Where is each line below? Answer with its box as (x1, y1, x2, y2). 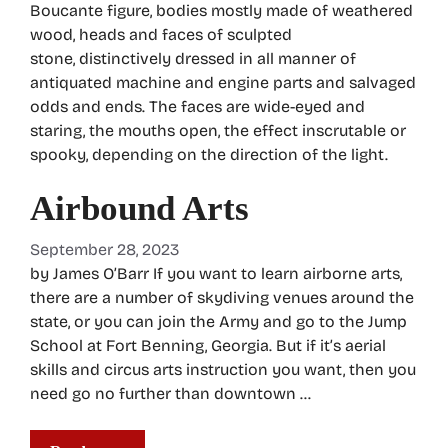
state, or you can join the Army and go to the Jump (30, 311, 407, 331)
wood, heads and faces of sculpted (30, 24, 292, 44)
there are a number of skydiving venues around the (30, 287, 414, 307)
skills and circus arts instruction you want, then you (30, 359, 416, 379)
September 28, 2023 (30, 239, 179, 259)
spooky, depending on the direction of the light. (30, 144, 388, 164)
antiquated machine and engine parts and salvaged (30, 72, 416, 92)
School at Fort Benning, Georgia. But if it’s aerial (30, 335, 386, 355)
